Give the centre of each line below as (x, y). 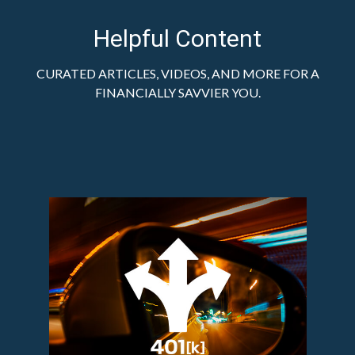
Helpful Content (177, 38)
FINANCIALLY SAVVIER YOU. (177, 92)
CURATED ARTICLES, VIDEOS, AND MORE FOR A (177, 73)
